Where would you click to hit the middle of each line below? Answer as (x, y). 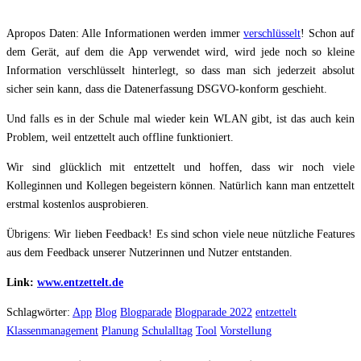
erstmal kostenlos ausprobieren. (78, 204)
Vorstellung (246, 330)
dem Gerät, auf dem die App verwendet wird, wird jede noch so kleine (180, 52)
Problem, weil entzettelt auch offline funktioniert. (120, 137)
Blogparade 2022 (214, 312)
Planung (120, 330)
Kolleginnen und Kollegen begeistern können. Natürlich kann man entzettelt (180, 185)
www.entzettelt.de (80, 282)
